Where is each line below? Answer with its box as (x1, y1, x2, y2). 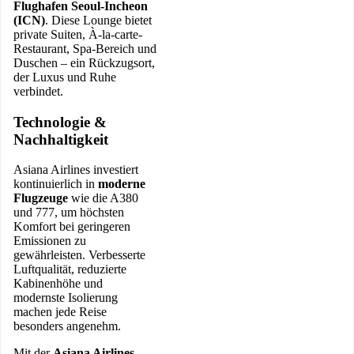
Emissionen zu (13, 234, 86, 248)
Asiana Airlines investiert (13, 163, 138, 177)
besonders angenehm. (13, 319, 121, 333)
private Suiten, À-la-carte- (13, 27, 142, 41)
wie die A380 (68, 191, 138, 205)
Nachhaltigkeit (13, 130, 108, 148)
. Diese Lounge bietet (45, 13, 152, 27)
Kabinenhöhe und (13, 277, 103, 291)
